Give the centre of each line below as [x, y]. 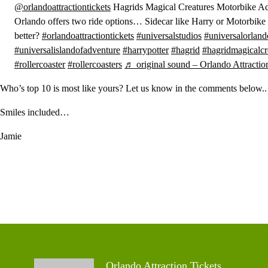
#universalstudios [169, 36]
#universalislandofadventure [67, 50]
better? [28, 36]
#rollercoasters [95, 64]
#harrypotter [146, 50]
